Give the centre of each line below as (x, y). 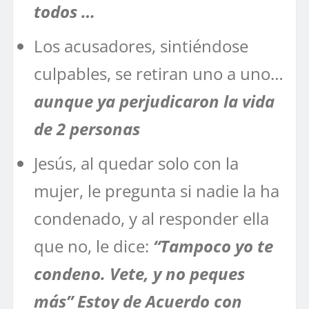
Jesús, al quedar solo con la (136, 163)
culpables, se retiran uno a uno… (159, 73)
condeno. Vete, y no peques (139, 273)
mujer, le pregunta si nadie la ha (157, 190)
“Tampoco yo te (211, 246)
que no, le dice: (91, 246)
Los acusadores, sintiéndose (141, 46)
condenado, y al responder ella (151, 218)
